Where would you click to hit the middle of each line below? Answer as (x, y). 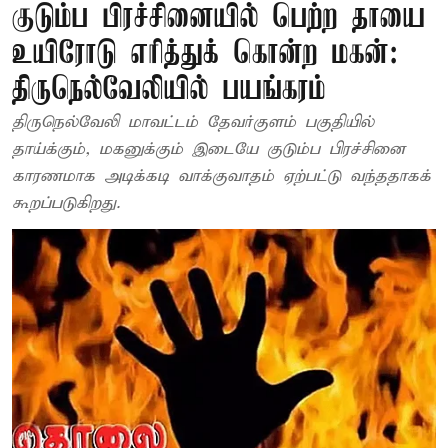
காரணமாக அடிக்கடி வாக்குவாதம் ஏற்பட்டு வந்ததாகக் (221, 176)
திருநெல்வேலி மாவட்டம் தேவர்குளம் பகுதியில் (193, 122)
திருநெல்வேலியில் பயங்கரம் (169, 90)
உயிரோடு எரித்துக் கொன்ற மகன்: (205, 54)
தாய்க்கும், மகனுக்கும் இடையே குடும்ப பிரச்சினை (208, 149)
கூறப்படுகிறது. (66, 203)
